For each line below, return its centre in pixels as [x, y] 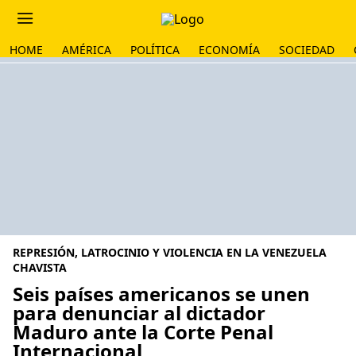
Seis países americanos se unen [161, 294]
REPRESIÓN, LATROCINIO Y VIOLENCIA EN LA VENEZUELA [170, 252]
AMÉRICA [87, 50]
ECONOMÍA [229, 50]
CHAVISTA [40, 267]
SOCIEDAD [307, 50]
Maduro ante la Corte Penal [143, 332]
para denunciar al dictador [139, 313]
